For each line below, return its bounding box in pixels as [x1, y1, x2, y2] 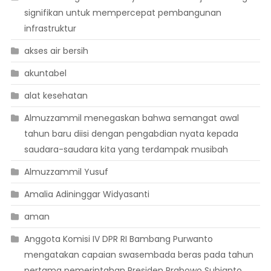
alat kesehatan [24, 90, 88, 102]
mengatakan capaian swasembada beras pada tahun [24, 249, 253, 261]
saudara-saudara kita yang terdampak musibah [24, 143, 228, 156]
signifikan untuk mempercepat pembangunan [24, 7, 221, 19]
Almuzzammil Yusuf [24, 166, 108, 178]
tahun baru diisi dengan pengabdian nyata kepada [24, 128, 238, 140]
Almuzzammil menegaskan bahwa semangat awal [24, 112, 239, 125]
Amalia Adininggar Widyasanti [24, 188, 149, 201]
